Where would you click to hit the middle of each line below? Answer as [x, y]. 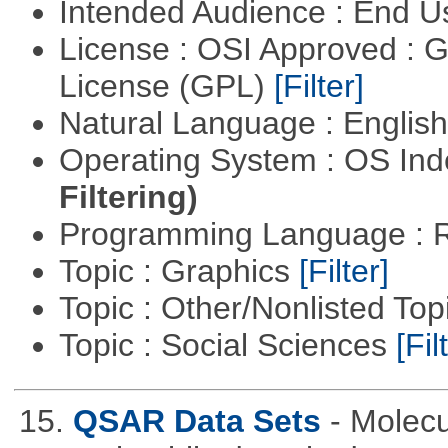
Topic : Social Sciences [227, 344]
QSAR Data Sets [196, 420]
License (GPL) [166, 85]
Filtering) [128, 196]
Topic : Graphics [178, 270]
